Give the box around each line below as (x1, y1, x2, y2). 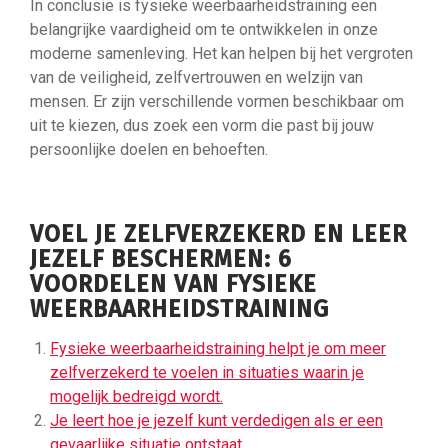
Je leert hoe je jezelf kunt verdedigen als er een (50, 411, 383, 430)
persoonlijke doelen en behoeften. (30, 140, 268, 159)
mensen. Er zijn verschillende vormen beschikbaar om (30, 92, 404, 111)
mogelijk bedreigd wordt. (50, 387, 223, 406)
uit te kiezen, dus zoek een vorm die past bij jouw (30, 116, 374, 135)
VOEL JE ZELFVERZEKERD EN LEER (30, 220, 407, 248)
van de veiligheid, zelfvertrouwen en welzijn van (30, 68, 363, 87)
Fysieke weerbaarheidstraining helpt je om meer (50, 339, 386, 358)
